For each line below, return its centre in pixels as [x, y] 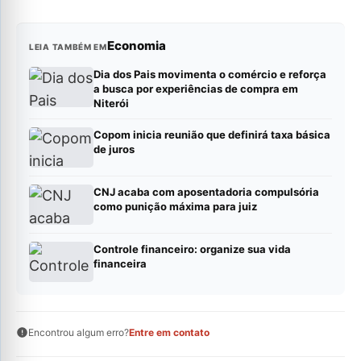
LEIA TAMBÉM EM [68, 46]
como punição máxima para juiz [175, 206]
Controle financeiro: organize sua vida [192, 249]
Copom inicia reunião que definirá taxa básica [212, 134]
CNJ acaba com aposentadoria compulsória [206, 191]
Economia [136, 45]
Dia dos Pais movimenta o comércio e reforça [210, 74]
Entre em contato [169, 332]
